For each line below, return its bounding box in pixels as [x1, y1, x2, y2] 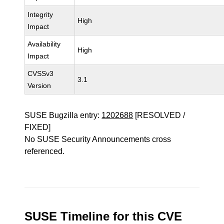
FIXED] [24, 123, 51, 131]
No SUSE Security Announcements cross [24, 135, 171, 143]
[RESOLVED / [133, 111, 185, 119]
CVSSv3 [27, 69, 54, 77]
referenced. [24, 147, 65, 155]
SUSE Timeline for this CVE [24, 209, 182, 223]
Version [27, 81, 51, 89]
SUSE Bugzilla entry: [24, 111, 102, 119]
